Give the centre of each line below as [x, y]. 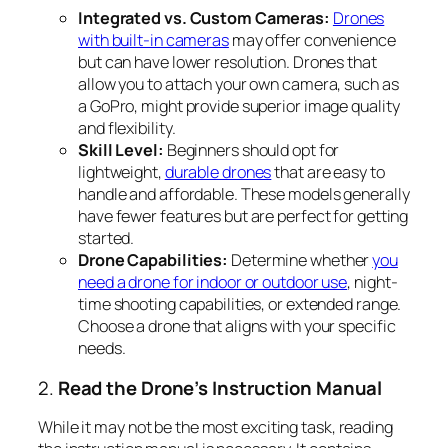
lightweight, [121, 172]
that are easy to [328, 172]
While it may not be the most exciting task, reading [215, 427]
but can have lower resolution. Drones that [227, 62]
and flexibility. [127, 128]
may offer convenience [312, 40]
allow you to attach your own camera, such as [238, 84]
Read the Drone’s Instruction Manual [220, 387]
